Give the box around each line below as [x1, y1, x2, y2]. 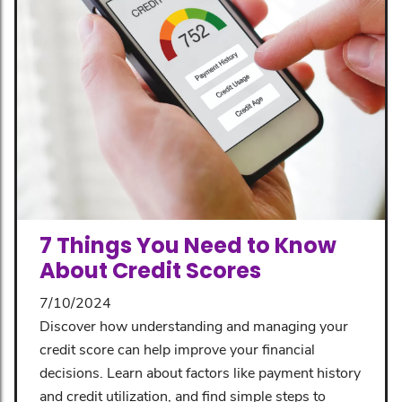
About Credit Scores [39, 255, 261, 285]
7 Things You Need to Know [39, 230, 336, 260]
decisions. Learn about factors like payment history [39, 362, 361, 381]
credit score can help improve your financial [39, 338, 315, 358]
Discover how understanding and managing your [39, 315, 348, 335]
